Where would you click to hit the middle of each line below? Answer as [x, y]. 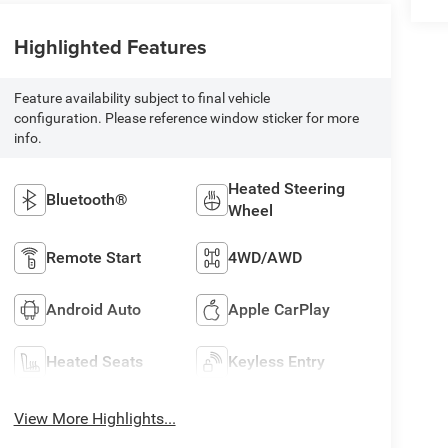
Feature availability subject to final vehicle [141, 97]
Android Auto [93, 309]
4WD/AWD [265, 257]
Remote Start [93, 257]
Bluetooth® [86, 199]
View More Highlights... [94, 418]
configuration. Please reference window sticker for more [186, 117]
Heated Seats [94, 361]
